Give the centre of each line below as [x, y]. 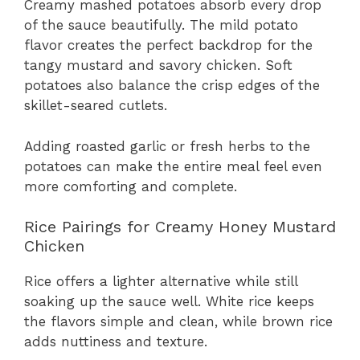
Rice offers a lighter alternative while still [161, 282]
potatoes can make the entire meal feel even [173, 166]
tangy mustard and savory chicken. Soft [158, 65]
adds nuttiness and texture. [116, 342]
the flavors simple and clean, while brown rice [178, 322]
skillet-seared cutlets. [96, 106]
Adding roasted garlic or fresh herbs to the [167, 146]
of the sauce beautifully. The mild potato [161, 25]
